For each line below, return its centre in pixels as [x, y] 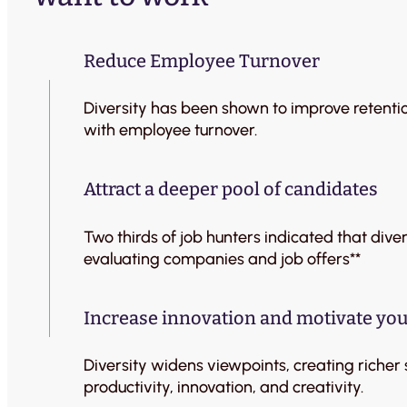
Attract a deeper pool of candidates [231, 189]
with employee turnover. [170, 130]
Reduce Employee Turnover [202, 60]
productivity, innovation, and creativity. [223, 387]
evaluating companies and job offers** [222, 258]
